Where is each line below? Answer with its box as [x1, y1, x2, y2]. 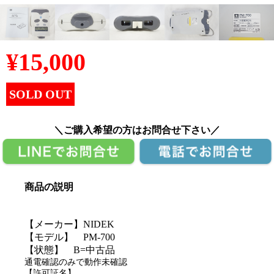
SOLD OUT [9, 87, 72, 102]
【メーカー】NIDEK [24, 218, 114, 229]
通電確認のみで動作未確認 [24, 257, 127, 267]
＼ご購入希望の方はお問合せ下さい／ [54, 125, 220, 136]
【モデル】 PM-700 [24, 231, 115, 242]
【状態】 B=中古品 [24, 244, 115, 255]
